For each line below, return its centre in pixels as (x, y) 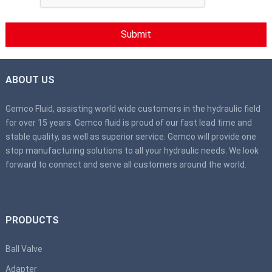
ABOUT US (30, 80)
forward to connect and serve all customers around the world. (126, 164)
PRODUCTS (32, 220)
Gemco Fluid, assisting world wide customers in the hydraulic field (133, 108)
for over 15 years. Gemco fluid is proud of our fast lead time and (128, 122)
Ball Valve (24, 249)
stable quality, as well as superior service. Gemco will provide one (131, 136)
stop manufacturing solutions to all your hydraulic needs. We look (132, 150)
